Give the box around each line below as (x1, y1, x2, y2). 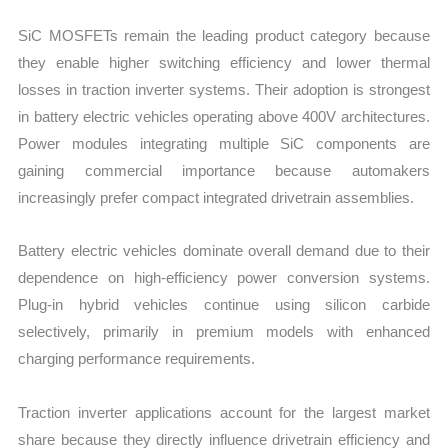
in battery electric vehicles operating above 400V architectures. (18, 108, 430, 126)
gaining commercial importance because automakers (18, 162, 430, 180)
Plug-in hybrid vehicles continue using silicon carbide (18, 296, 430, 314)
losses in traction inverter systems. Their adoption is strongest (18, 81, 430, 99)
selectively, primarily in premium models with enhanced (18, 323, 430, 341)
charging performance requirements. (18, 350, 256, 368)
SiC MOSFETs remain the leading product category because (18, 27, 430, 45)
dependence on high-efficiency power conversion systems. (18, 269, 430, 287)
